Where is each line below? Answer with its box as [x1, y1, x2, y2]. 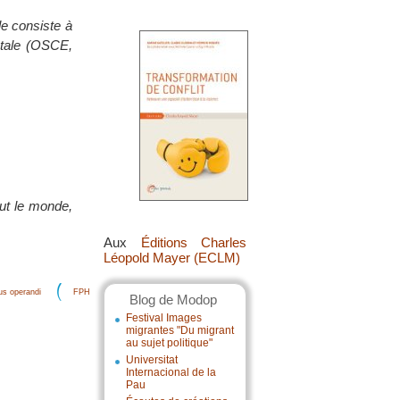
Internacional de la [126, 366, 216, 379]
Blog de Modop [129, 292, 217, 307]
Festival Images [126, 312, 202, 324]
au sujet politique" [126, 337, 212, 349]
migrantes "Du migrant [126, 324, 234, 337]
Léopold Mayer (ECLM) [104, 250, 240, 265]
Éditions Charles [140, 235, 246, 250]
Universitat [126, 354, 178, 366]
